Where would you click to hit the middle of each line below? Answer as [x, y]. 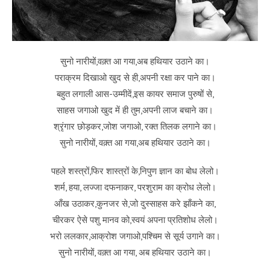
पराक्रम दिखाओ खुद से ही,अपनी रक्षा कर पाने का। [135, 77]
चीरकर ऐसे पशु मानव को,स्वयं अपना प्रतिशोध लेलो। [135, 220]
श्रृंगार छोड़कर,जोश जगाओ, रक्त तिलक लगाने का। [135, 126]
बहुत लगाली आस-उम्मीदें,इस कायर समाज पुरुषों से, [135, 94]
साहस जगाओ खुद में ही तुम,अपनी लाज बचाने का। [135, 110]
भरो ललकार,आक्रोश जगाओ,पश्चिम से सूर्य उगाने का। [135, 236]
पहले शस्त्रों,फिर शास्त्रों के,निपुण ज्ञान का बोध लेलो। [135, 171]
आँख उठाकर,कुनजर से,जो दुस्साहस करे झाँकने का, [135, 203]
